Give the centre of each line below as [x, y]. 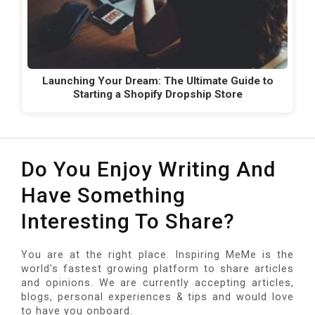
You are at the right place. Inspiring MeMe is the [157, 255]
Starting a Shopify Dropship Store [157, 94]
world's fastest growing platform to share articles [157, 269]
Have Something [103, 195]
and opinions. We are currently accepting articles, [157, 283]
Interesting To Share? [128, 221]
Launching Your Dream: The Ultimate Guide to [157, 81]
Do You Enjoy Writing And [148, 169]
